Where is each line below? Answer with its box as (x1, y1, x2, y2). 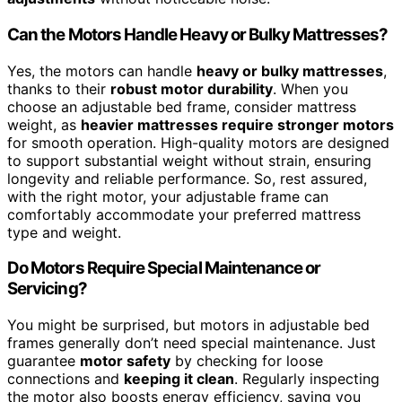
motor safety (80, 352, 170, 371)
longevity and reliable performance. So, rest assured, (7, 169, 367, 188)
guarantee (7, 352, 80, 371)
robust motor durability (110, 79, 273, 98)
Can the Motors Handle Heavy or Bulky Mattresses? (7, 23, 389, 45)
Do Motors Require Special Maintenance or (7, 258, 321, 279)
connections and (7, 370, 124, 389)
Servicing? (7, 278, 87, 300)
